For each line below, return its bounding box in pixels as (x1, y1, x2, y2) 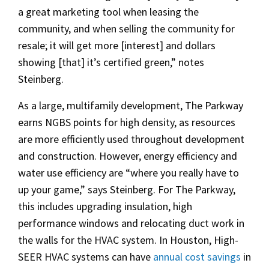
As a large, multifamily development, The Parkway (18, 98, 243, 113)
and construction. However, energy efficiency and (18, 149, 237, 163)
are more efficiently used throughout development (18, 132, 244, 147)
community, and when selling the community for (18, 22, 235, 36)
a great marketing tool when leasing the (18, 5, 199, 19)
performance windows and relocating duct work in (18, 216, 244, 231)
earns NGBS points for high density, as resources (18, 115, 235, 130)
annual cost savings (153, 250, 241, 264)
